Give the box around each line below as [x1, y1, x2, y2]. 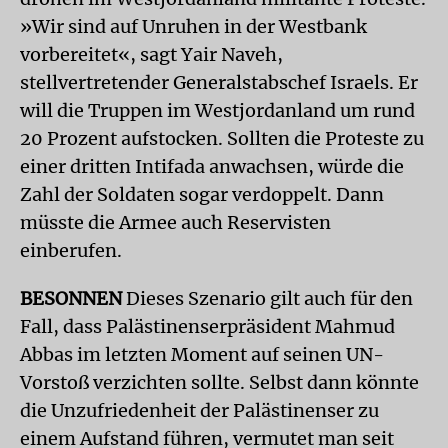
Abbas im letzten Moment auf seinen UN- [20, 343, 384, 366]
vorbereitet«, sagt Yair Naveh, [20, 43, 283, 66]
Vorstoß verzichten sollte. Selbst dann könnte [20, 371, 419, 394]
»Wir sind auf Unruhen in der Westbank [20, 15, 367, 38]
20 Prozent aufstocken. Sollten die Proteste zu [20, 127, 424, 150]
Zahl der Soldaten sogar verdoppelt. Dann [20, 183, 384, 206]
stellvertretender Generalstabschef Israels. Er [20, 71, 418, 94]
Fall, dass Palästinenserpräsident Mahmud [20, 315, 395, 338]
